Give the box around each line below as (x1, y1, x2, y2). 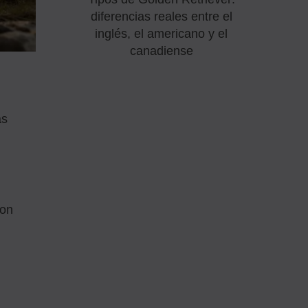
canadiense (129, 44, 193, 58)
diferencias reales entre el (90, 10, 232, 24)
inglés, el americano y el (95, 27, 228, 41)
